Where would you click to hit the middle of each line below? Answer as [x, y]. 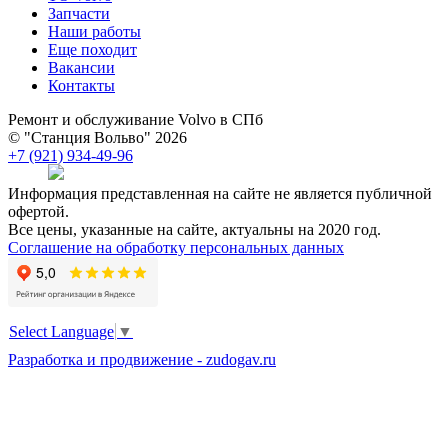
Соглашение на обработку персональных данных [176, 248]
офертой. [38, 212]
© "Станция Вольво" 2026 [97, 138]
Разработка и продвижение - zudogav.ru [142, 359]
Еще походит [92, 50]
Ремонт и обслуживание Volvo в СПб [135, 120]
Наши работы [94, 32]
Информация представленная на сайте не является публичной [220, 194]
